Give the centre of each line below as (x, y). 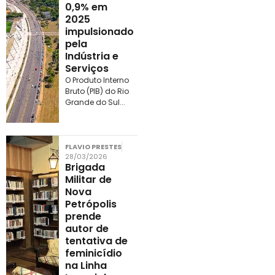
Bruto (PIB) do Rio (97, 91)
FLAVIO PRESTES (93, 146)
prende (83, 216)
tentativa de (96, 241)
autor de (87, 228)
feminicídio (93, 253)
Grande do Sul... (95, 102)
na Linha (86, 265)
